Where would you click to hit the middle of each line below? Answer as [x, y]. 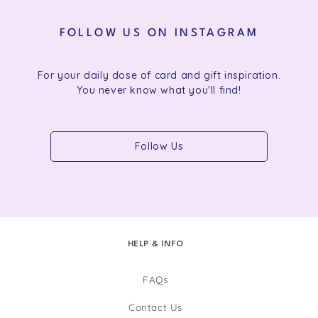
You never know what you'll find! [159, 90]
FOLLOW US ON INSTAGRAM [159, 34]
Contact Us [155, 307]
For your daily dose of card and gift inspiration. [159, 75]
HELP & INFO [155, 244]
